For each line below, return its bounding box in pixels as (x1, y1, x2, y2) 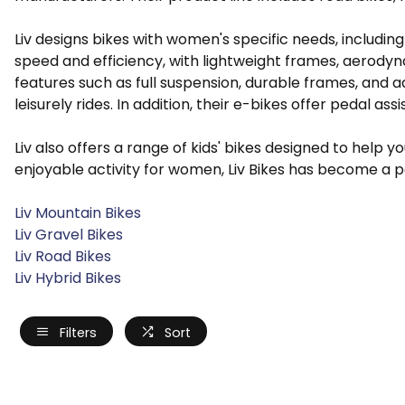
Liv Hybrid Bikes (14, 268, 121, 288)
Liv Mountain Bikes (14, 202, 141, 223)
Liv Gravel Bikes (14, 224, 123, 245)
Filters (60, 324, 98, 343)
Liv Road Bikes (14, 246, 111, 267)
